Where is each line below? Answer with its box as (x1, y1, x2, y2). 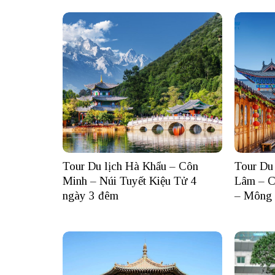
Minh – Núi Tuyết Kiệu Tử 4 (63, 174, 196, 188)
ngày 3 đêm (63, 189, 118, 203)
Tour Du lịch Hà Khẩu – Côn (63, 160, 198, 173)
